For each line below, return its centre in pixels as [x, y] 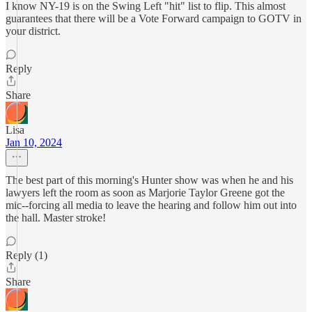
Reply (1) [26, 255]
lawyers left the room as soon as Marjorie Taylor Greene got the [145, 193]
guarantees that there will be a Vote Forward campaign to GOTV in [154, 18]
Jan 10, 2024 [34, 142]
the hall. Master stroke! [56, 218]
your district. [33, 31]
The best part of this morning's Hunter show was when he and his [149, 180]
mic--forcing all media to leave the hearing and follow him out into [151, 205]
